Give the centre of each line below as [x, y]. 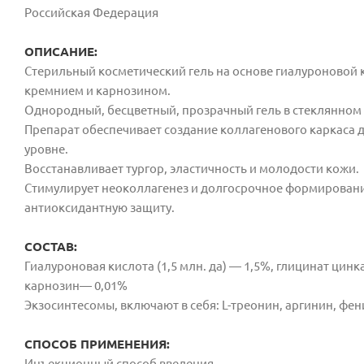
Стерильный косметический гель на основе [150, 71]
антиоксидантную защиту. [100, 207]
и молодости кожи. [304, 168]
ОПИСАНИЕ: [61, 51]
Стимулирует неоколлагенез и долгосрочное [155, 188]
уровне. [46, 149]
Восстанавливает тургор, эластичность [137, 168]
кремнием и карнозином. [97, 90]
